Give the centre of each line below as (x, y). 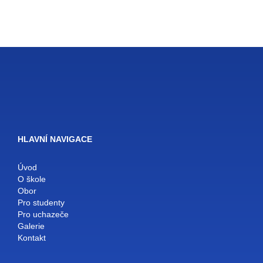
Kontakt (32, 238)
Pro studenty (41, 203)
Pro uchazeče (43, 215)
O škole (32, 179)
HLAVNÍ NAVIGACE (55, 139)
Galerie (31, 226)
